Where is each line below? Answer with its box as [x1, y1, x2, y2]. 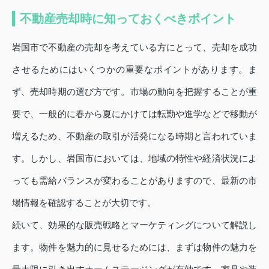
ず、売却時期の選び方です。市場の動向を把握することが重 [12, 86, 257, 97]
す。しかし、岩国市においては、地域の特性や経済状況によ [12, 153, 257, 164]
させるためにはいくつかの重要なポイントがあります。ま [12, 64, 257, 75]
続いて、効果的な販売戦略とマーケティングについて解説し [12, 220, 257, 231]
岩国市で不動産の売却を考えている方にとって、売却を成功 [12, 42, 257, 53]
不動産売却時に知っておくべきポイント [20, 12, 236, 26]
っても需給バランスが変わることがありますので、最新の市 [12, 175, 257, 186]
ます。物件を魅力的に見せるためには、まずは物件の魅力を [12, 242, 257, 253]
